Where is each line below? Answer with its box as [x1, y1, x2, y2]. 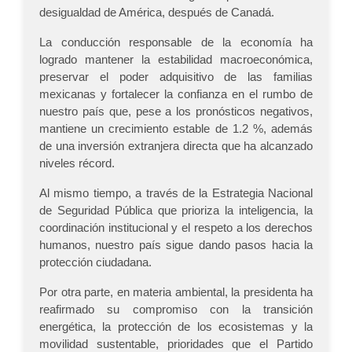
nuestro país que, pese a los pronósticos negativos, [39, 104, 313, 119]
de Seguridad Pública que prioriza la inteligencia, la [39, 203, 313, 218]
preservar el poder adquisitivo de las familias [39, 70, 313, 84]
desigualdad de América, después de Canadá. [39, 5, 274, 20]
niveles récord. [39, 156, 115, 170]
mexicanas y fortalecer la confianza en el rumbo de [39, 87, 313, 101]
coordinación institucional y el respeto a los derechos [39, 221, 313, 235]
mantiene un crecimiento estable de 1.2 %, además [39, 122, 313, 136]
